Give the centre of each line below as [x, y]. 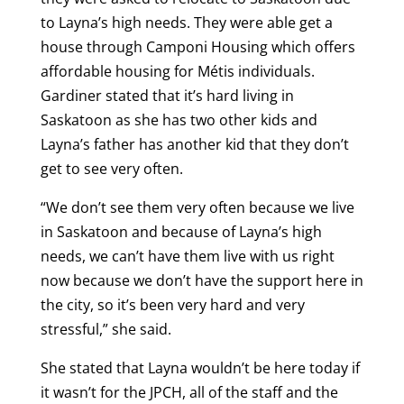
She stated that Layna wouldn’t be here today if [200, 367]
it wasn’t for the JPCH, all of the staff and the [189, 392]
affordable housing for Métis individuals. [177, 71]
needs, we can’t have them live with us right [187, 256]
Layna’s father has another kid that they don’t [194, 144]
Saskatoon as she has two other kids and [179, 119]
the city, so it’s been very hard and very [172, 304]
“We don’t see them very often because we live [197, 207]
